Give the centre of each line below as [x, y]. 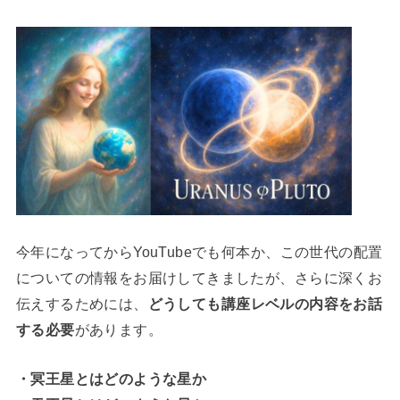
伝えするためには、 [82, 303]
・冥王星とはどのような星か [111, 379]
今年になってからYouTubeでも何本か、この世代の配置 [199, 251]
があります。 [119, 329]
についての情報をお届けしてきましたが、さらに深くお [199, 277]
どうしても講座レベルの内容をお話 [265, 303]
